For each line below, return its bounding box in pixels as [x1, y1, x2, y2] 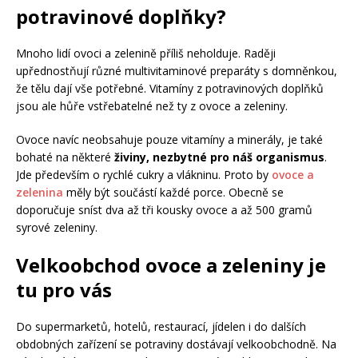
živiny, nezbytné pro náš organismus [114, 149, 324, 165]
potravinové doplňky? [16, 3, 226, 30]
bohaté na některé [16, 149, 114, 165]
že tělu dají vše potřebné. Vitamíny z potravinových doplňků [16, 81, 324, 97]
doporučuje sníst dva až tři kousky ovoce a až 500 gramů [16, 202, 312, 218]
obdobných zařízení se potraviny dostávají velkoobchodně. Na [16, 336, 336, 352]
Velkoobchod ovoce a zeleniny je [16, 252, 326, 279]
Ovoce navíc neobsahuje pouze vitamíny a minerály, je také [16, 132, 323, 148]
